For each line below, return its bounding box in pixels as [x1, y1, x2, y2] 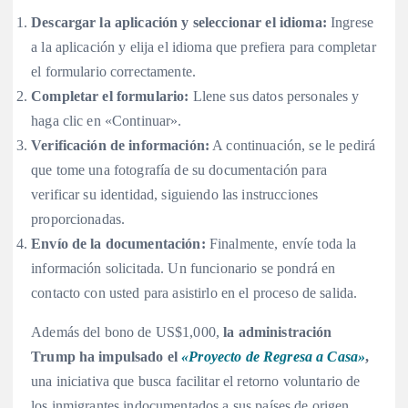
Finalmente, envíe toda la [205, 236, 357, 252]
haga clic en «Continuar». [31, 113, 182, 129]
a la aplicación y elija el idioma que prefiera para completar [31, 39, 376, 56]
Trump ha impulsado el [31, 349, 182, 365]
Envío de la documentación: [31, 236, 206, 252]
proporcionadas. [31, 211, 126, 228]
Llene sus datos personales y [189, 88, 360, 105]
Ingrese [326, 15, 373, 31]
